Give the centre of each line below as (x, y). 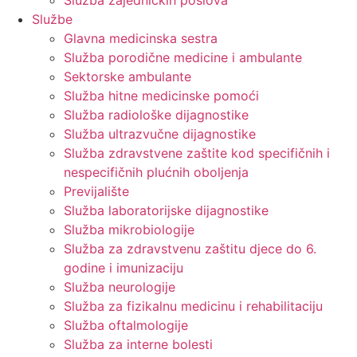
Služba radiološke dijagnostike (156, 115)
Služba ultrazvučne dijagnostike (160, 134)
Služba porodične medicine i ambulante (183, 58)
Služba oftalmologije (126, 326)
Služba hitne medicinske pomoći (161, 96)
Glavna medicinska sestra (141, 39)
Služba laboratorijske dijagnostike (166, 211)
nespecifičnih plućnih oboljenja (156, 173)
